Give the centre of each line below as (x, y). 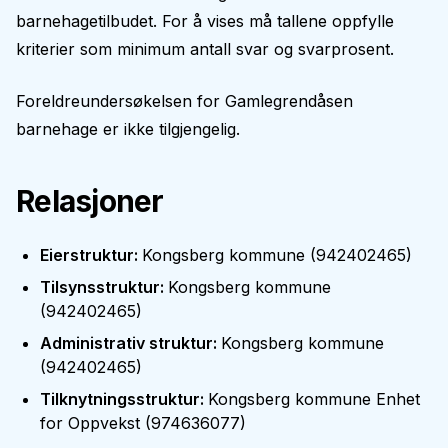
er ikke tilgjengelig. (169, 129)
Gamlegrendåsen (289, 101)
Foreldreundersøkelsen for (120, 101)
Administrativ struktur (126, 343)
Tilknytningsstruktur (120, 399)
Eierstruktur (87, 255)
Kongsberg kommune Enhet (314, 399)
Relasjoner (90, 201)
